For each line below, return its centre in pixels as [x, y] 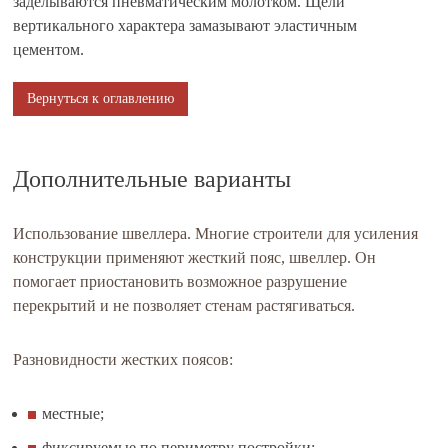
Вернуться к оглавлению [101, 98]
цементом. [49, 49]
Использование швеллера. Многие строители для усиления [216, 233]
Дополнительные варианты [152, 179]
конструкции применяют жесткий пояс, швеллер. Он [195, 257]
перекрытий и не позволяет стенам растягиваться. [184, 305]
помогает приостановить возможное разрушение [180, 281]
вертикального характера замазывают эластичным [185, 25]
